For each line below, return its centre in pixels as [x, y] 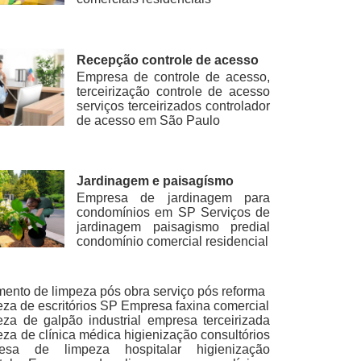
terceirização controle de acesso [173, 91]
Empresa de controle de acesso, [173, 77]
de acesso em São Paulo [149, 120]
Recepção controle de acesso [168, 60]
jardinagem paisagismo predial [173, 227]
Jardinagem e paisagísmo [156, 181]
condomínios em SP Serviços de [173, 213]
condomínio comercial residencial [173, 242]
